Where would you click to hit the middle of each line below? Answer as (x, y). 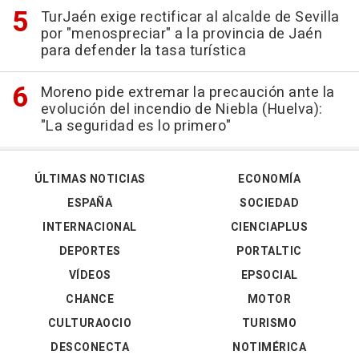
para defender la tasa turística (143, 50)
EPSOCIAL (269, 275)
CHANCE (90, 299)
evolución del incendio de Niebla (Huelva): (182, 109)
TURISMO (269, 323)
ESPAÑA (90, 203)
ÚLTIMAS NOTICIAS (90, 179)
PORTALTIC (269, 251)
